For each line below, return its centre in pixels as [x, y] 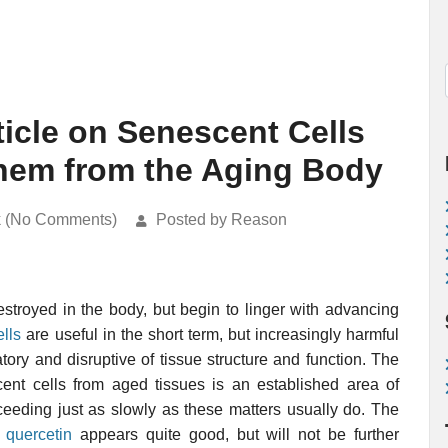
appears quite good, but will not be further [236, 434]
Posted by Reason [221, 219]
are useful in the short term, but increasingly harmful [210, 334]
